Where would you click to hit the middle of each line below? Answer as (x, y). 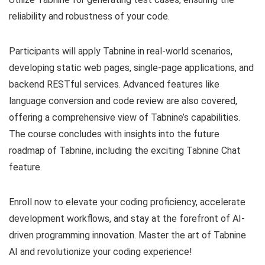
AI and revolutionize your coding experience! (101, 252)
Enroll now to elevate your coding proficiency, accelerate (127, 202)
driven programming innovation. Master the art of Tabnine (127, 235)
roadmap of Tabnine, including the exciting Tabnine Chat (125, 151)
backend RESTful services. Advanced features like (114, 85)
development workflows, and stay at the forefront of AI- (127, 219)
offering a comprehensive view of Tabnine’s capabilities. (125, 118)
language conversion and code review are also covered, (123, 101)
